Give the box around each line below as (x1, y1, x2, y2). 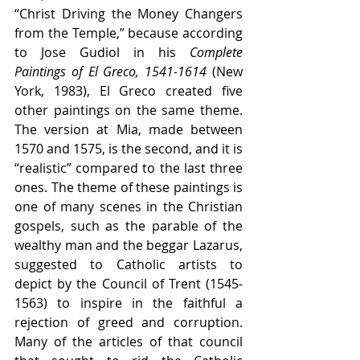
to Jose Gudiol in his (14, 43, 190, 62)
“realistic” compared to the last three (14, 159, 243, 178)
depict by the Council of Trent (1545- (14, 275, 243, 293)
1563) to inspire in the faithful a (14, 294, 243, 313)
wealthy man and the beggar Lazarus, (14, 236, 243, 255)
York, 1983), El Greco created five (14, 82, 243, 100)
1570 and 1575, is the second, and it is (14, 140, 243, 158)
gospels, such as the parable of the (14, 217, 243, 235)
